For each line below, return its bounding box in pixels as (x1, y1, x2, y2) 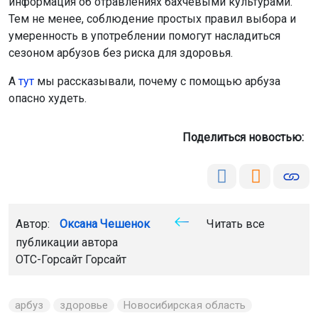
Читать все (204, 217, 265, 231)
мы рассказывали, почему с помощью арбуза (34, 75, 280, 89)
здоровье (59, 299, 109, 312)
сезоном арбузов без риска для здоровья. (9, 46, 233, 60)
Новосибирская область (124, 299, 246, 312)
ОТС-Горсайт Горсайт (16, 253, 126, 267)
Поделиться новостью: (182, 131, 309, 145)
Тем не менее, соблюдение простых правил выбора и (9, 12, 296, 26)
